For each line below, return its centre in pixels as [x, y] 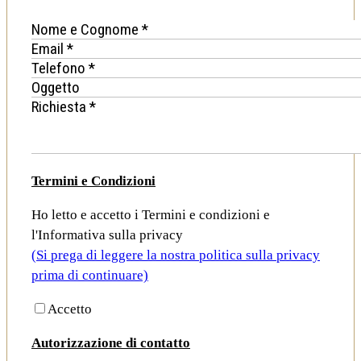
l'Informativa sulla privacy [107, 235]
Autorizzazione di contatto [111, 343]
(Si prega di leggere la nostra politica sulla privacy [176, 255]
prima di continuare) [90, 276]
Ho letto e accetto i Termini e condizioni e [151, 215]
